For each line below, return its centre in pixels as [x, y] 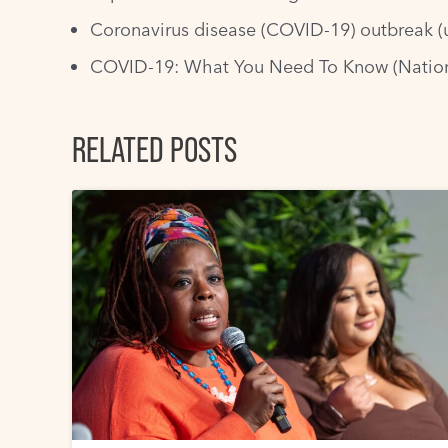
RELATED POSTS [154, 148]
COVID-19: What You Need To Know [239, 66]
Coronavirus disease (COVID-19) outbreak [261, 29]
